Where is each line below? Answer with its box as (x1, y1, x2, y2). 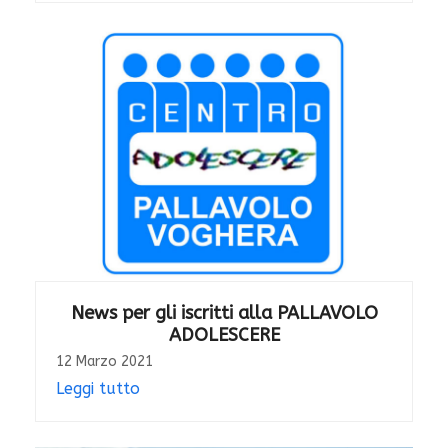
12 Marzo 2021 (55, 353, 153, 371)
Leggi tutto (55, 379, 140, 399)
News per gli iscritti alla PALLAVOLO (70, 302, 378, 325)
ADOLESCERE (168, 324, 280, 347)
